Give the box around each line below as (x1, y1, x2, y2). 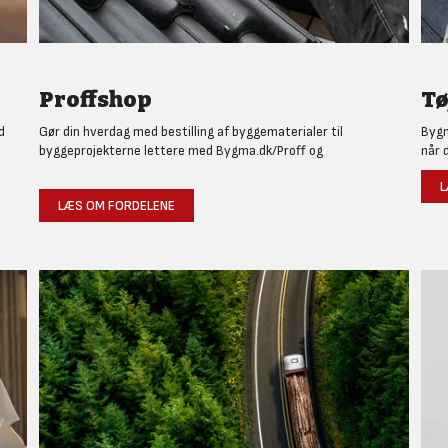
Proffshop (39, 85, 153, 113)
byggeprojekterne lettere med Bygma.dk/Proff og (39, 141, 327, 159)
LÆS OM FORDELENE (58, 196, 176, 214)
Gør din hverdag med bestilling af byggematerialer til (39, 122, 344, 140)
